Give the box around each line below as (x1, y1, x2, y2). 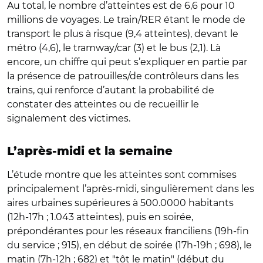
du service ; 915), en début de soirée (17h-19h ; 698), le (7, 240, 252, 251)
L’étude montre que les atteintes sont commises (7, 169, 237, 180)
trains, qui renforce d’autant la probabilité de (7, 85, 214, 96)
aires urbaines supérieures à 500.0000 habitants (7, 197, 234, 208)
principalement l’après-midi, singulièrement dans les (7, 183, 254, 194)
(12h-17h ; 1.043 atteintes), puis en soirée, (7, 211, 193, 222)
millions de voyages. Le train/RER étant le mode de (7, 14, 245, 25)
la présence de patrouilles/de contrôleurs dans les (7, 70, 239, 82)
